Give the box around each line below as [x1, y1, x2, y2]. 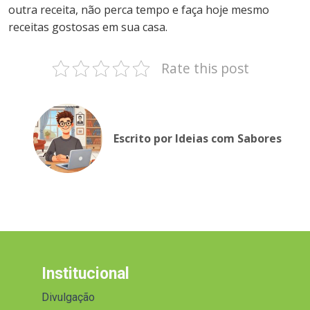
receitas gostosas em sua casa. [8, 19, 167, 35]
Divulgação [42, 291, 95, 304]
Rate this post [161, 59, 249, 78]
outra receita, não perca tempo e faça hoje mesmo [8, 2, 269, 18]
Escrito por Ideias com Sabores [113, 131, 282, 147]
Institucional [42, 264, 129, 284]
